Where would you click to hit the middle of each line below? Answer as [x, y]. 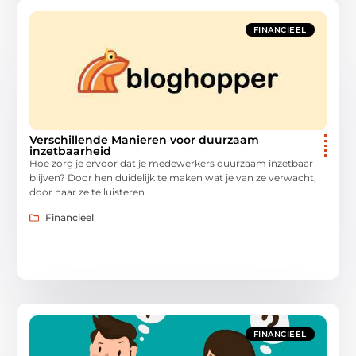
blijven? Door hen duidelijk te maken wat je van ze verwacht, [173, 177]
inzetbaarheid [71, 151]
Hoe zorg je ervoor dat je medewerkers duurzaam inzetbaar [172, 163]
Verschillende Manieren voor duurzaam [145, 139]
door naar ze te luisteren [87, 192]
